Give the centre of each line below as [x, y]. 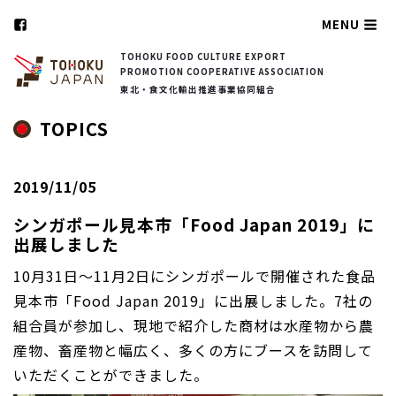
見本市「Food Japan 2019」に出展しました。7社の [193, 300]
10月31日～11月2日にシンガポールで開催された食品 [194, 275]
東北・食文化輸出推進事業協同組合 [198, 89]
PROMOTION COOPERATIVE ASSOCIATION [222, 72]
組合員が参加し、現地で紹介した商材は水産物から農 [194, 325]
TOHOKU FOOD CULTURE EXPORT [203, 57]
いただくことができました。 [111, 374]
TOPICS [74, 128]
